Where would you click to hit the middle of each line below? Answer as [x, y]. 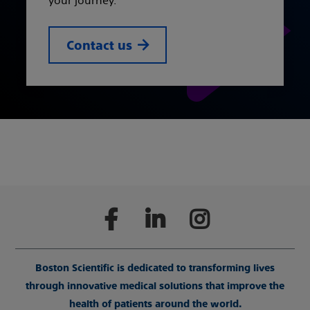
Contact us [99, 45]
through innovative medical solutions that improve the [155, 286]
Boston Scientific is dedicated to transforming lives [155, 268]
